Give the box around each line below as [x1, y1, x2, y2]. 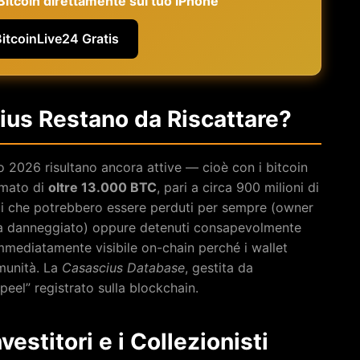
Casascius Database [62, 259, 185, 276]
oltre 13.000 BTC [48, 178, 157, 195]
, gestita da [185, 259, 253, 276]
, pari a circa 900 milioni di [157, 178, 319, 195]
